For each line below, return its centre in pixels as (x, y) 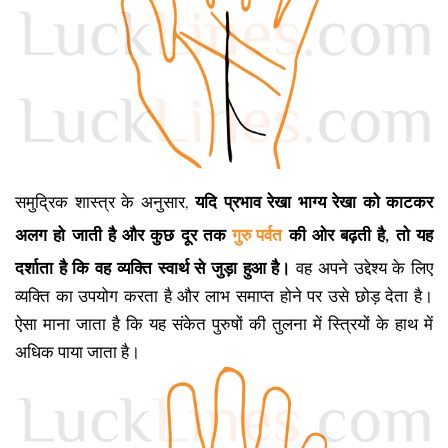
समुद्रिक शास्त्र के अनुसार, (105, 202)
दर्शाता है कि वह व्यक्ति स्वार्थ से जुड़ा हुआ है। (153, 268)
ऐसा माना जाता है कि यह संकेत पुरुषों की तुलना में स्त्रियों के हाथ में (224, 324)
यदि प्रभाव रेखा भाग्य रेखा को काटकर (314, 202)
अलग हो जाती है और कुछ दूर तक (124, 235)
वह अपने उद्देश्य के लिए (362, 268)
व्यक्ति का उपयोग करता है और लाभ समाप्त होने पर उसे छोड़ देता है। (224, 296)
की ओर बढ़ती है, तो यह (358, 235)
